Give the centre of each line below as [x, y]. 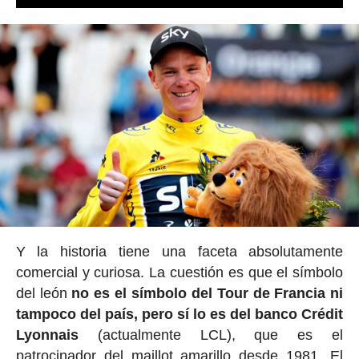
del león [44, 293]
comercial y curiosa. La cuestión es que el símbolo [179, 272]
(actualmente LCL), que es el [211, 335]
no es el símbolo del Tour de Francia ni [208, 293]
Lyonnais [47, 335]
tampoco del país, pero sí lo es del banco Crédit [179, 314]
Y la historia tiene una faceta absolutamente [179, 251]
